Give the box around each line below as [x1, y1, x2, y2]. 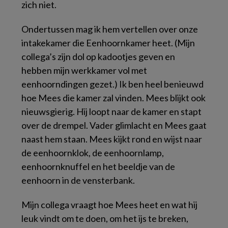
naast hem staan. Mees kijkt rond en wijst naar [21, 133, 202, 145]
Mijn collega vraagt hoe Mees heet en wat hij [21, 199, 197, 210]
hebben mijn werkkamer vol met [21, 65, 147, 76]
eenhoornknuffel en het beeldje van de [21, 161, 175, 172]
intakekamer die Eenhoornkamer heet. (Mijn [21, 37, 195, 48]
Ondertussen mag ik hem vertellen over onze [21, 23, 198, 35]
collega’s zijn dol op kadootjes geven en [21, 51, 175, 62]
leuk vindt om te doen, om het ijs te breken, [21, 213, 188, 224]
